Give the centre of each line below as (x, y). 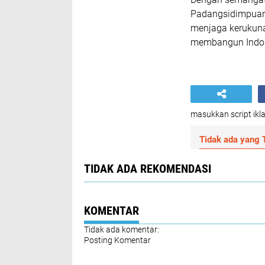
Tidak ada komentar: (122, 230)
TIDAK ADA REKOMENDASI (148, 169)
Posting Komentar (117, 240)
